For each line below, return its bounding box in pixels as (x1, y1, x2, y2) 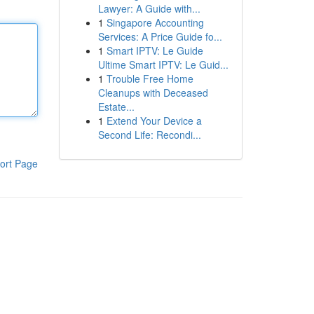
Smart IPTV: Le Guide (106, 43, 203, 57)
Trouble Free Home (106, 71, 193, 86)
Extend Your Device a (106, 114, 202, 128)
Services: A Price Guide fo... (97, 29, 222, 43)
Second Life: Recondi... (97, 128, 201, 142)
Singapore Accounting (106, 15, 204, 29)
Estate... (97, 100, 135, 114)
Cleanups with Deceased (97, 86, 208, 100)
